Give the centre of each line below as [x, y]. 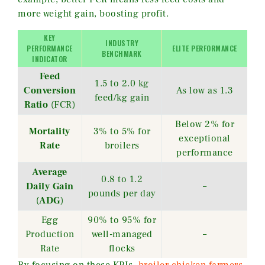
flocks [122, 249]
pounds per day [122, 194]
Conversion [50, 91]
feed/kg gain [122, 98]
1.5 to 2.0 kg [122, 84]
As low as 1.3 [205, 91]
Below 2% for [205, 125]
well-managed [122, 235]
